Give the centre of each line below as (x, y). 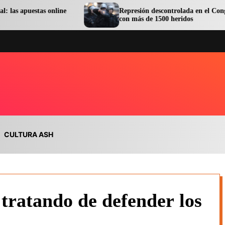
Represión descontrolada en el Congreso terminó (150, 11)
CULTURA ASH (29, 134)
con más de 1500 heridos (114, 19)
